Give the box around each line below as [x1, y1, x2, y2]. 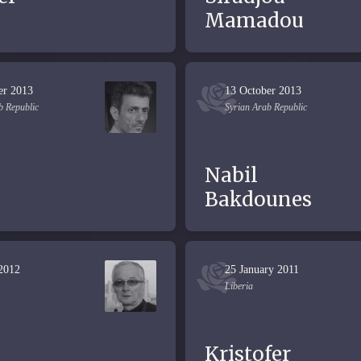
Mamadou [205, 8, 304, 33]
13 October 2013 [225, 85, 301, 97]
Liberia [225, 280, 253, 292]
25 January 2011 [225, 263, 299, 276]
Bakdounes [205, 187, 312, 212]
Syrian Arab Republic [225, 102, 307, 113]
